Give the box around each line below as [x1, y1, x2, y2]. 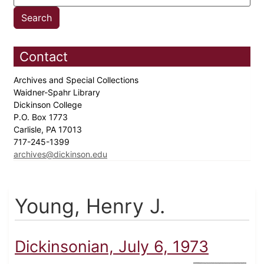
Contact [19, 49, 68, 65]
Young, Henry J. [15, 194, 165, 219]
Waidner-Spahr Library [14, 87, 103, 98]
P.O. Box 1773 [14, 112, 70, 123]
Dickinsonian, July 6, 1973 [15, 237, 209, 257]
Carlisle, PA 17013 [14, 124, 84, 135]
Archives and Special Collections [14, 75, 141, 85]
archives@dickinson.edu [14, 149, 107, 160]
